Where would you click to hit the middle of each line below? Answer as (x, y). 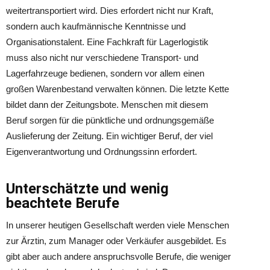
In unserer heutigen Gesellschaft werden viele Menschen (118, 225)
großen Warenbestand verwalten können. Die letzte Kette (118, 89)
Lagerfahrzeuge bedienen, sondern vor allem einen (105, 73)
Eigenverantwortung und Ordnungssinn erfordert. (102, 152)
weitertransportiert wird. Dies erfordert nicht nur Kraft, (110, 11)
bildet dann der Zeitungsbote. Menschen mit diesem (107, 105)
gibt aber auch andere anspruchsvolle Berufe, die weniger (118, 256)
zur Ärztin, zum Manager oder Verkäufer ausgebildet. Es (116, 241)
